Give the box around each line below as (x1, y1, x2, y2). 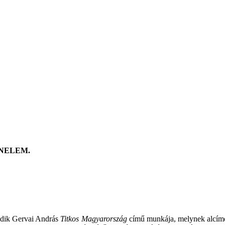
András (35, 214, 59, 223)
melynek (178, 214, 205, 223)
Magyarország (81, 214, 127, 223)
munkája (146, 214, 174, 223)
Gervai (12, 214, 34, 223)
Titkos (60, 214, 79, 223)
